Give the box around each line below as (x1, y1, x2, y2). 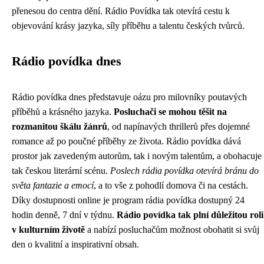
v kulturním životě (12, 225, 85, 235)
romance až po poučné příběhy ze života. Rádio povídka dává (12, 136, 241, 146)
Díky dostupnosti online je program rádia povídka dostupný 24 (12, 195, 245, 205)
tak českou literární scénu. (12, 166, 110, 176)
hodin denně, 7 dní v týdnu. (12, 210, 117, 220)
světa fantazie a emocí (12, 180, 94, 190)
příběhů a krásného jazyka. (12, 107, 114, 117)
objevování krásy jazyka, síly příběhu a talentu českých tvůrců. (12, 21, 245, 31)
